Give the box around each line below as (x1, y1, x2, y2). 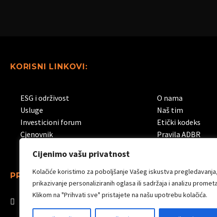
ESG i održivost (20, 93, 69, 103)
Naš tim (157, 105, 183, 115)
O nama (157, 93, 183, 103)
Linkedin (22, 197, 50, 207)
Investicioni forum (20, 117, 81, 127)
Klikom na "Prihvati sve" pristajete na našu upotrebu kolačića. (32, 190, 207, 199)
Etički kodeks (157, 117, 201, 127)
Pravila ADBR (157, 129, 201, 139)
